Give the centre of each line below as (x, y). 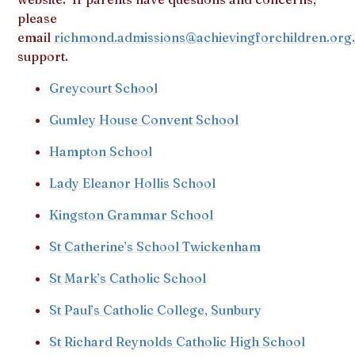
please (38, 18)
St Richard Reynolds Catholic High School (177, 341)
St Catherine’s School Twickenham (155, 246)
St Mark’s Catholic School (128, 278)
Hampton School (101, 151)
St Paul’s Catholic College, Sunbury (156, 309)
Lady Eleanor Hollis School (133, 183)
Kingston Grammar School (132, 214)
